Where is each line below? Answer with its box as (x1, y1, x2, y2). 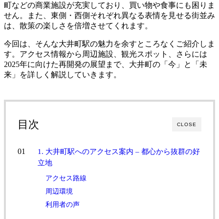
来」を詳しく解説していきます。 (4, 70, 121, 79)
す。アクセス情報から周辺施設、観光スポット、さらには (4, 49, 207, 58)
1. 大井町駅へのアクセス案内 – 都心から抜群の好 (38, 147, 200, 155)
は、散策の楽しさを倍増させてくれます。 (4, 21, 153, 30)
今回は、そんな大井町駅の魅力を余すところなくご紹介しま (4, 39, 215, 48)
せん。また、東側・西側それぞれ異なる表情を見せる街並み (4, 11, 215, 20)
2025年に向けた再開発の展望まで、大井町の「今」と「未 (4, 60, 207, 68)
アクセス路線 (45, 174, 87, 182)
